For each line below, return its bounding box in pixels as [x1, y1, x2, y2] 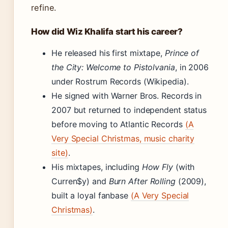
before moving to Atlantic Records [51, 119, 185, 130]
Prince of [164, 48, 199, 59]
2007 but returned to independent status [51, 105, 207, 116]
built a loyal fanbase [51, 190, 131, 201]
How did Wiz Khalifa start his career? [31, 26, 183, 37]
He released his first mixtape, [51, 48, 165, 59]
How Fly [141, 162, 173, 173]
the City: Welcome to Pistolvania [51, 62, 175, 73]
